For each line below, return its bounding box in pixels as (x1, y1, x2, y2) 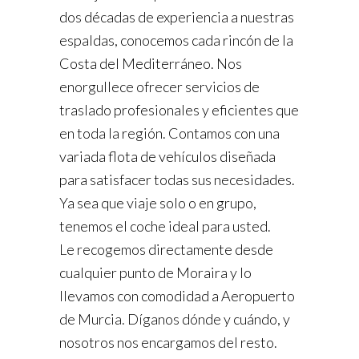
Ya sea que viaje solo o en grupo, (59, 194, 256, 212)
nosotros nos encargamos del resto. (59, 333, 277, 352)
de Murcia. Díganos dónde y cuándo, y (59, 310, 290, 329)
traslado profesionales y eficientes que (59, 101, 299, 119)
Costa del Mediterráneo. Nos (59, 54, 242, 73)
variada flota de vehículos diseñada (59, 147, 276, 166)
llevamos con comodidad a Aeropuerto (59, 287, 295, 305)
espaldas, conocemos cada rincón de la (59, 31, 293, 50)
